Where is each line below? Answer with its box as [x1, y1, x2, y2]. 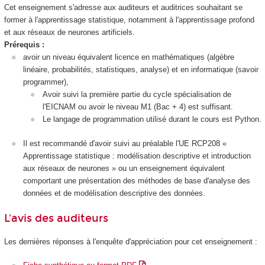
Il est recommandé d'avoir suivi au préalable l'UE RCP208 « [23, 138, 227, 148]
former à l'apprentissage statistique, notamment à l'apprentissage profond [4, 15, 254, 25]
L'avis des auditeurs [4, 212, 108, 225]
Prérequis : [4, 40, 44, 50]
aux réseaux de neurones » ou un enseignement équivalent [23, 163, 225, 173]
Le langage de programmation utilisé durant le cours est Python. [42, 115, 261, 124]
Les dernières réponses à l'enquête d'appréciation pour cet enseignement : [4, 237, 257, 246]
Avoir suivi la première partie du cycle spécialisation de [42, 90, 231, 99]
